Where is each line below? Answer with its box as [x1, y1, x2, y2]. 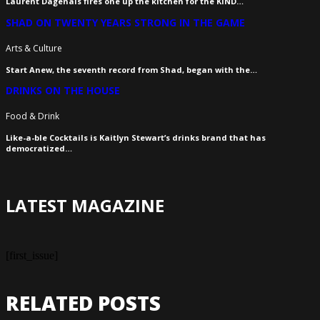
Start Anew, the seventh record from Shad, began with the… [6, 64, 257, 75]
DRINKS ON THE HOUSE [6, 84, 120, 98]
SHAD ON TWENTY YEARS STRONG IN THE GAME [6, 16, 245, 30]
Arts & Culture [6, 41, 62, 54]
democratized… [6, 142, 72, 154]
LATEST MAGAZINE [6, 193, 164, 217]
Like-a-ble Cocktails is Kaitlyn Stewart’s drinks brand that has [6, 131, 266, 143]
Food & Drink [6, 109, 59, 122]
